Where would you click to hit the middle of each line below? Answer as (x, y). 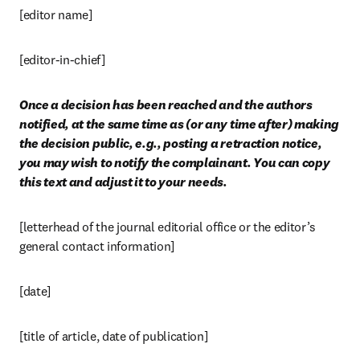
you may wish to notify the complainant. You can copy (175, 162)
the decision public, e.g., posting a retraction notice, (171, 143)
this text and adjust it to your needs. (123, 182)
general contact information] (97, 246)
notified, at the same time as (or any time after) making (180, 124)
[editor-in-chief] (62, 59)
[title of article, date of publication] (114, 336)
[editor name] (56, 14)
